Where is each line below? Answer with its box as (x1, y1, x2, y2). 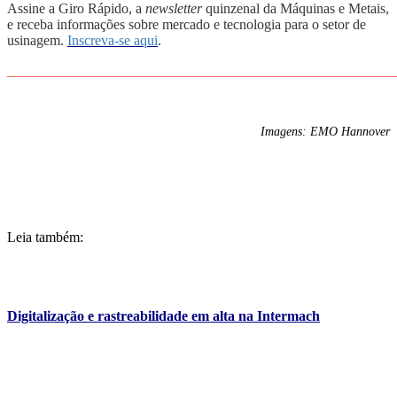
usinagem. (7, 33, 67, 49)
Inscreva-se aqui (67, 33, 158, 49)
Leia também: (7, 230, 83, 245)
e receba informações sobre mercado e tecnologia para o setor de (7, 17, 366, 33)
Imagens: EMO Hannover (261, 125, 390, 139)
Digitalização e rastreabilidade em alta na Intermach (7, 307, 320, 323)
